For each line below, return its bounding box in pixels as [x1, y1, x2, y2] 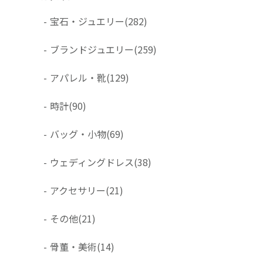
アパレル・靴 [50, 70, 106, 85]
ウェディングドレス [50, 155, 134, 170]
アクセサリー [50, 183, 106, 198]
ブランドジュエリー [50, 42, 134, 57]
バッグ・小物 [50, 127, 106, 141]
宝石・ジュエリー [50, 14, 124, 29]
